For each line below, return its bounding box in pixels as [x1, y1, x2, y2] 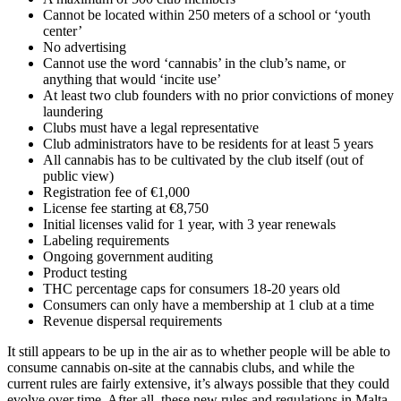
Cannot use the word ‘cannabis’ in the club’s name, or [43, 55, 346, 72]
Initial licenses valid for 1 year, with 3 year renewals [43, 217, 336, 233]
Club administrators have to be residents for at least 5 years [43, 136, 373, 152]
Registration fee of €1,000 [43, 184, 190, 200]
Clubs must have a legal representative [43, 120, 259, 136]
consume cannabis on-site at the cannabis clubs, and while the [7, 360, 354, 376]
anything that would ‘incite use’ [43, 72, 221, 88]
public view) [43, 168, 114, 184]
